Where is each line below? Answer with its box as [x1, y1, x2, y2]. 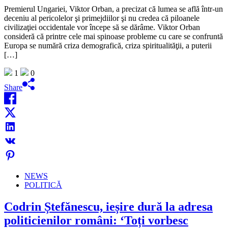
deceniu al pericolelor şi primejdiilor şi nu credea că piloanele [4, 14, 199, 23]
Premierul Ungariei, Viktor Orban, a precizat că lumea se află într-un [4, 5, 223, 14]
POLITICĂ [24, 181, 62, 190]
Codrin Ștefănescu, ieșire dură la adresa [4, 200, 213, 214]
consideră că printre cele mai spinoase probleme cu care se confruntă [4, 32, 223, 41]
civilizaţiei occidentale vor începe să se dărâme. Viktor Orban [4, 23, 200, 32]
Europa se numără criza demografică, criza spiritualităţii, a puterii [4, 41, 212, 50]
